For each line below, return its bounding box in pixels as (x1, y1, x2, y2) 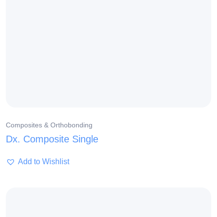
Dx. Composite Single (6, 134, 98, 145)
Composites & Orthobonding (6, 121, 93, 129)
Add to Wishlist (18, 157, 69, 166)
